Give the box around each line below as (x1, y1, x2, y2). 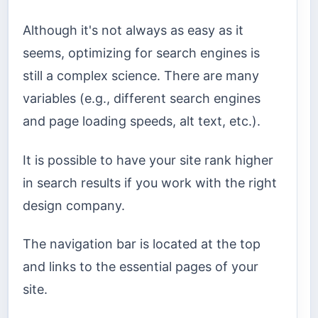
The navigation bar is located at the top (23, 236, 261, 252)
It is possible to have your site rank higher (23, 152, 273, 168)
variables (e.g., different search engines (23, 91, 261, 106)
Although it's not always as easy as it (23, 23, 243, 38)
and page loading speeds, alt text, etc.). (23, 114, 261, 129)
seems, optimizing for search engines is (23, 45, 260, 61)
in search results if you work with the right (23, 175, 277, 190)
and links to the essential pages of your (23, 259, 258, 275)
